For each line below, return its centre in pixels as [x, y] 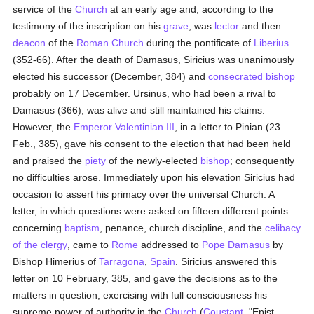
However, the [43, 127]
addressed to [170, 245]
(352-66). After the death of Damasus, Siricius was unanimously [154, 60]
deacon [29, 43]
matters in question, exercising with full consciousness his [140, 295]
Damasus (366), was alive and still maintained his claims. [139, 110]
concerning [39, 228]
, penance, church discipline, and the [183, 228]
